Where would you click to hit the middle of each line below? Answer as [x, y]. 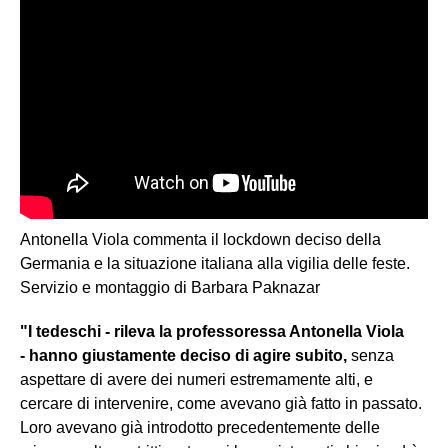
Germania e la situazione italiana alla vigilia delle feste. [215, 264]
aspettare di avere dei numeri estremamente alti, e [196, 380]
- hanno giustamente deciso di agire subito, [183, 356]
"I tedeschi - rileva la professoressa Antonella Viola [212, 332]
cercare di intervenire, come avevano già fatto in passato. [221, 404]
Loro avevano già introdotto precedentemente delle [200, 428]
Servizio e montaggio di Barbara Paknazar [170, 288]
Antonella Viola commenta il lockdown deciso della [200, 240]
